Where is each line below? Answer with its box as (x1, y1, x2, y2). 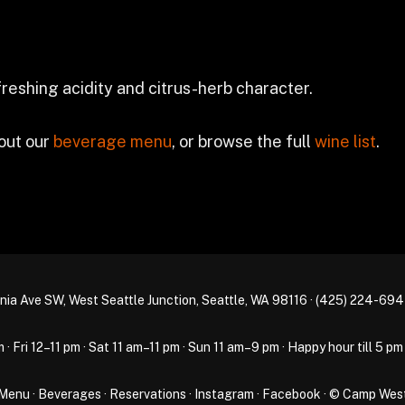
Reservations (108, 387, 186, 401)
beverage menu (53, 132, 172, 151)
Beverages (37, 387, 101, 401)
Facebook (261, 387, 321, 401)
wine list (315, 132, 376, 151)
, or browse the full (172, 132, 315, 151)
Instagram (193, 387, 254, 401)
